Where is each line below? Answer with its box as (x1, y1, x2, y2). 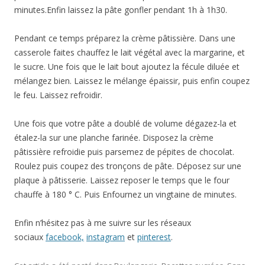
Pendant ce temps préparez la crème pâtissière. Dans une (14, 32, 235, 44)
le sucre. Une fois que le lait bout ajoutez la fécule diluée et (14, 60, 240, 72)
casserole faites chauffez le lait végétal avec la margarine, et (14, 46, 245, 58)
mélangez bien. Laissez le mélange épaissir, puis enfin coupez (14, 75, 250, 86)
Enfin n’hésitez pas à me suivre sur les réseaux (14, 216, 191, 228)
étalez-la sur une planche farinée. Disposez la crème (14, 131, 214, 143)
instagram (86, 231, 125, 243)
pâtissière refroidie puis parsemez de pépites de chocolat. (14, 146, 234, 157)
